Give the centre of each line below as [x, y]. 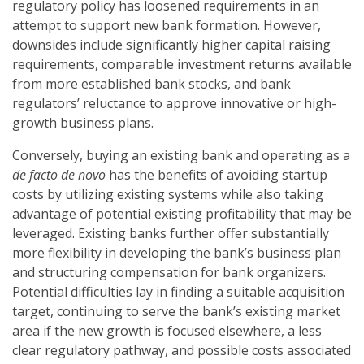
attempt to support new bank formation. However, [167, 26]
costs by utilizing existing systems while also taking [168, 195]
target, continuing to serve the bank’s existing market [176, 312]
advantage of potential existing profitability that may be [182, 214]
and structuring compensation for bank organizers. [169, 273]
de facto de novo [59, 175]
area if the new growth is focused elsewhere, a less [167, 331]
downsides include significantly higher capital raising [171, 45]
